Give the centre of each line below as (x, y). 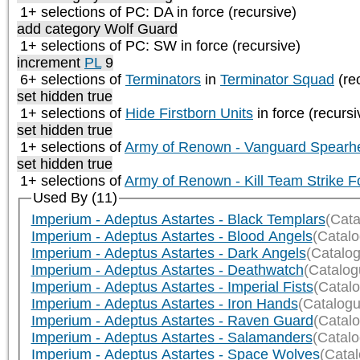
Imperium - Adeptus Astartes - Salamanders (172, 338)
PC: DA (149, 12)
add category (61, 29)
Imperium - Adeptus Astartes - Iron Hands (164, 304)
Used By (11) (75, 198)
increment (51, 63)
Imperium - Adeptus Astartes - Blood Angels (172, 237)
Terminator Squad (277, 80)
